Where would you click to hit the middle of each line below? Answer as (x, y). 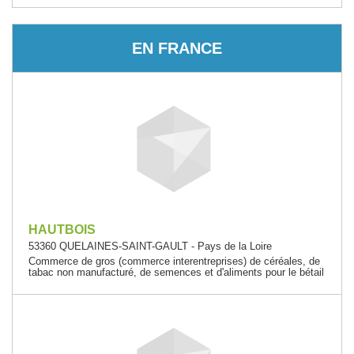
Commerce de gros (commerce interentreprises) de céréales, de (174, 261)
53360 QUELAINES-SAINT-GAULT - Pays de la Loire (150, 246)
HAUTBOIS (62, 230)
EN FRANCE (177, 48)
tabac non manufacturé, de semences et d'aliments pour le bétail (176, 272)
